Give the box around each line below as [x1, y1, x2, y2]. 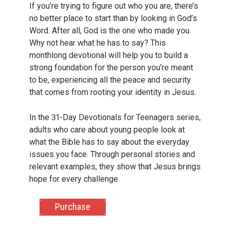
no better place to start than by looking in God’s [29, 13, 197, 23]
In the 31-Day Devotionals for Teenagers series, [29, 112, 201, 123]
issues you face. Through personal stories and [29, 149, 195, 160]
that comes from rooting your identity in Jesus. [29, 87, 196, 97]
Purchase [54, 201, 90, 213]
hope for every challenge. [29, 174, 120, 184]
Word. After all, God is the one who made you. [29, 25, 191, 35]
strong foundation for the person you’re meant [29, 62, 193, 72]
